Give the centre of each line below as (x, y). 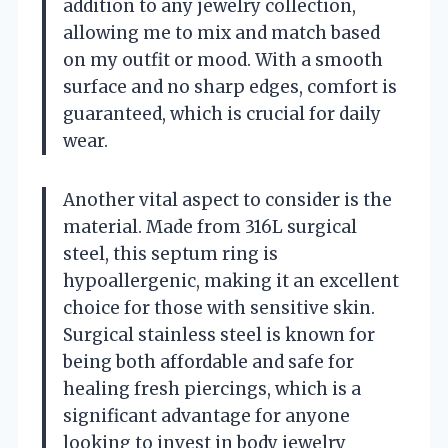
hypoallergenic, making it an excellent (231, 280)
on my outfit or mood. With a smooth (223, 59)
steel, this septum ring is (170, 253)
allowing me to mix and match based (221, 32)
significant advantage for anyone (206, 415)
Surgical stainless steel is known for (219, 334)
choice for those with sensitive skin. (219, 307)
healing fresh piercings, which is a (212, 388)
